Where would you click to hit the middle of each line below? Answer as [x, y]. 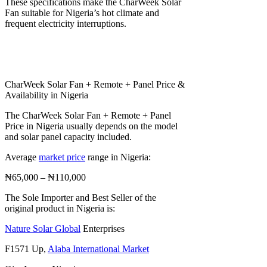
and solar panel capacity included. [68, 136]
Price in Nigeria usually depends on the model [91, 126]
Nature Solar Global [43, 228]
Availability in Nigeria [46, 95]
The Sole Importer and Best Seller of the [80, 197]
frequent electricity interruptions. [66, 23]
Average [22, 157]
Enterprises [103, 228]
